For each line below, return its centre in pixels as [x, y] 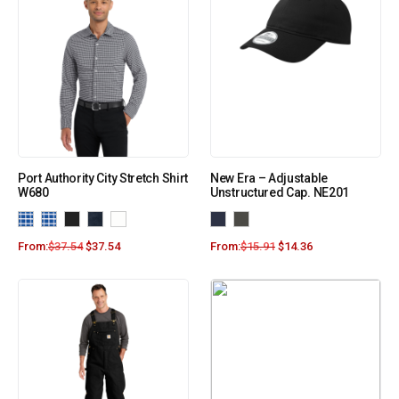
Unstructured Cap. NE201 [280, 193]
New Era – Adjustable [269, 179]
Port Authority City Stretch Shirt [103, 179]
